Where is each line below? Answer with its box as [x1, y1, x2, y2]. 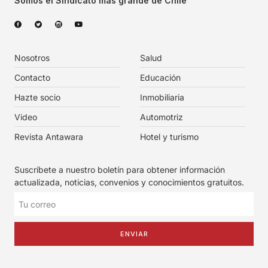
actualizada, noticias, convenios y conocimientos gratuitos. [14, 177, 244, 187]
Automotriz [140, 112, 183, 122]
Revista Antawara [14, 132, 83, 142]
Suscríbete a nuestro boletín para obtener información [14, 165, 225, 175]
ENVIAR [120, 229, 148, 238]
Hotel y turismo [140, 132, 199, 142]
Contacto [14, 72, 50, 83]
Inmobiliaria [140, 92, 184, 102]
